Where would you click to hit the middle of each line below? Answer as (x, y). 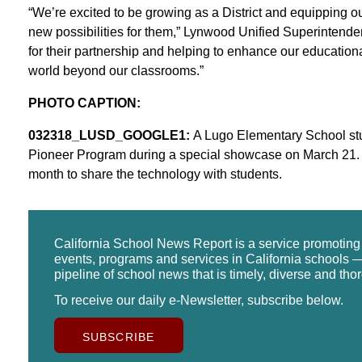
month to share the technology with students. (155, 174)
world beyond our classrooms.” (116, 70)
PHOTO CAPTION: (84, 103)
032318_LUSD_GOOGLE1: (110, 135)
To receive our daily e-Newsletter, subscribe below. (198, 300)
